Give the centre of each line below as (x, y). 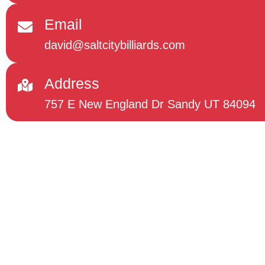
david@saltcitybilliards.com (115, 45)
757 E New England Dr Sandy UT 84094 (150, 104)
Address (72, 83)
